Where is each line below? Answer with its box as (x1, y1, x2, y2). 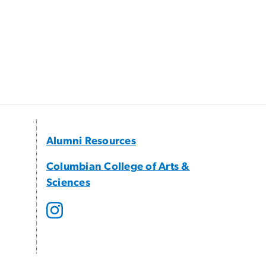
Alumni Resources (46, 136, 136, 147)
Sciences (46, 178, 90, 189)
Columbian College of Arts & (46, 161, 190, 173)
